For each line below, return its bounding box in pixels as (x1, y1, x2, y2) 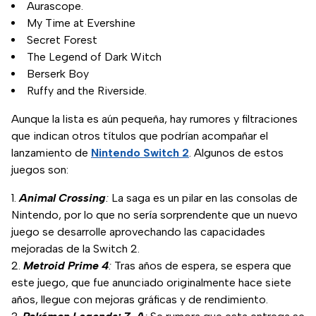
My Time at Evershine (27, 16, 135, 30)
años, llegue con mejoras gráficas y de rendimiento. (11, 293, 268, 307)
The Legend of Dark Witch (27, 50, 162, 64)
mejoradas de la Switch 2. (11, 242, 140, 256)
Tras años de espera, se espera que (111, 259, 291, 273)
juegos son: (11, 163, 68, 177)
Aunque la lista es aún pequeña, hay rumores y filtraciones (11, 112, 298, 126)
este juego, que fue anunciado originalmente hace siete (11, 276, 291, 290)
